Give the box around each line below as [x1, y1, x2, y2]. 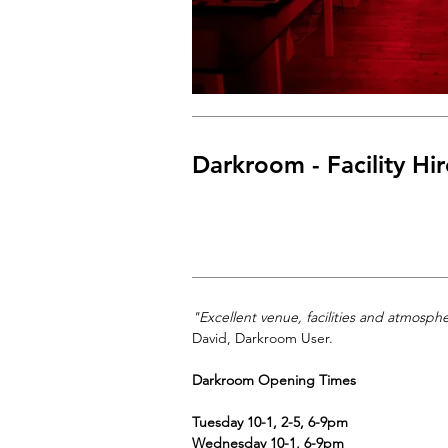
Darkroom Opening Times [192, 371, 356, 390]
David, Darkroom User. [192, 329, 337, 348]
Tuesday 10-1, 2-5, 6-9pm [192, 413, 348, 432]
